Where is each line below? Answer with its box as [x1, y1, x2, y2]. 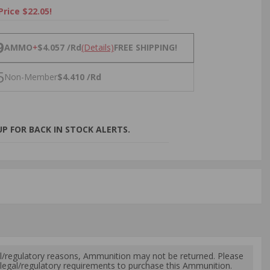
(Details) [81, 42, 115, 54]
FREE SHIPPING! [114, 42, 178, 54]
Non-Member [4, 71, 58, 83]
